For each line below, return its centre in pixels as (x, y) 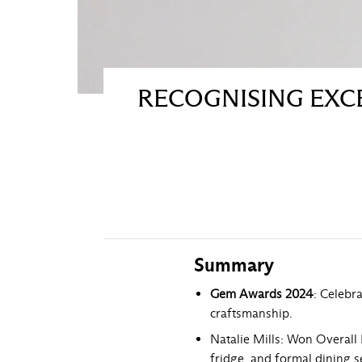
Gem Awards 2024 (262, 293)
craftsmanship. (251, 313)
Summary (234, 265)
